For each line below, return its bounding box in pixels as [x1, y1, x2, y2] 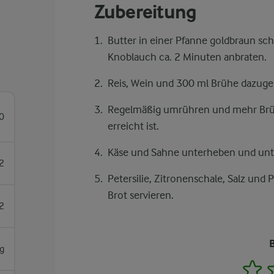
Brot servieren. [107, 189, 174, 201]
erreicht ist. [107, 120, 159, 132]
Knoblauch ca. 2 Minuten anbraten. [107, 51, 267, 63]
